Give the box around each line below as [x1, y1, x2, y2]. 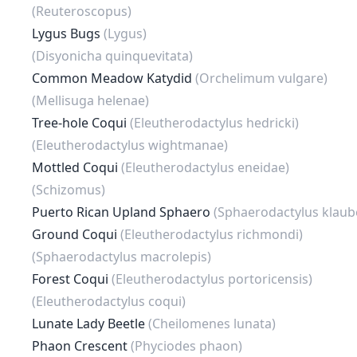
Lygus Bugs [32, 25, 104, 42]
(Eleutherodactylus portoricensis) [112, 270, 312, 288]
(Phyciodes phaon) [131, 337, 242, 355]
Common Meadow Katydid [32, 69, 195, 87]
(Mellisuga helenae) [32, 92, 149, 109]
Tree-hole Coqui [32, 114, 130, 131]
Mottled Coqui [32, 159, 121, 176]
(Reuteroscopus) [32, 2, 131, 20]
